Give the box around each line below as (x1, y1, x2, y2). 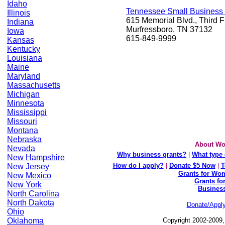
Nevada (7, 144, 35, 153)
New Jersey (7, 162, 49, 171)
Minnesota (7, 99, 44, 107)
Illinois (7, 9, 30, 17)
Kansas (7, 36, 34, 44)
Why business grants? (117, 151, 186, 158)
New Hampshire (7, 153, 65, 162)
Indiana (7, 18, 34, 26)
